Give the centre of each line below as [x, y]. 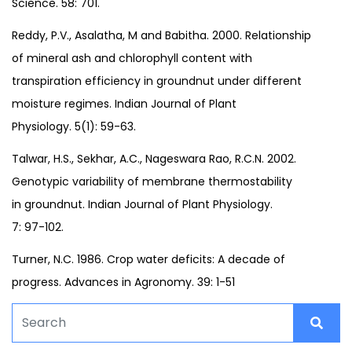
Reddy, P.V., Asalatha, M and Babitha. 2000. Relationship [161, 35]
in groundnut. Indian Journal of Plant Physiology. [142, 204]
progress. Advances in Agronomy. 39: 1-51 [123, 282]
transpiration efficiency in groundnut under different [157, 81]
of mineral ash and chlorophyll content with [132, 58]
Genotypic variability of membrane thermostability [152, 181]
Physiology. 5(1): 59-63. [74, 126]
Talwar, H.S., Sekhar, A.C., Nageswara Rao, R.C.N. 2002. [154, 158]
